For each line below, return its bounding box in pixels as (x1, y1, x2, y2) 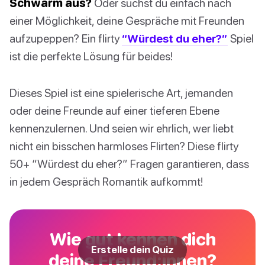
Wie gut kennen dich (49, 228, 216, 250)
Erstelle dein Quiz (91, 244, 174, 256)
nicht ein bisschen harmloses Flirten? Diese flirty (9, 139, 238, 153)
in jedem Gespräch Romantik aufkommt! (9, 174, 203, 189)
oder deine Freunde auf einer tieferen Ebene (9, 104, 219, 118)
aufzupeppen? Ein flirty (9, 31, 122, 46)
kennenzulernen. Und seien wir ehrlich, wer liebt (9, 121, 234, 135)
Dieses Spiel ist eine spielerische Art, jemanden (9, 86, 233, 100)
